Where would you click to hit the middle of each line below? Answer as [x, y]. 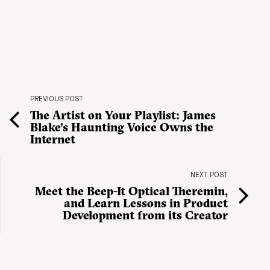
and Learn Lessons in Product [146, 203]
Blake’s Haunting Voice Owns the [122, 127]
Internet [53, 140]
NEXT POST [209, 176]
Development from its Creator [145, 215]
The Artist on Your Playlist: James [123, 115]
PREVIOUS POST [57, 100]
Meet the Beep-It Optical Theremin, [131, 191]
